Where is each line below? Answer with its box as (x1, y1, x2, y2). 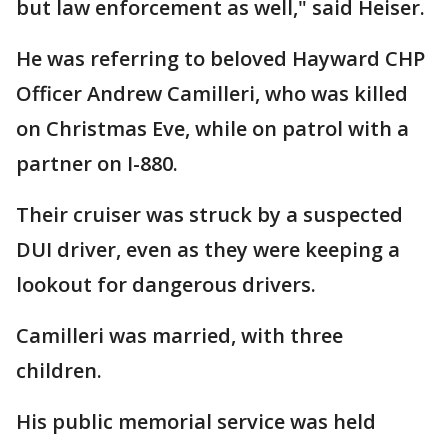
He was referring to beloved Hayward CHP (16, 45, 425, 72)
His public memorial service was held (16, 408, 376, 435)
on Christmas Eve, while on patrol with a (16, 115, 409, 142)
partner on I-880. (16, 150, 178, 177)
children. (16, 357, 107, 384)
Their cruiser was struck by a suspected (16, 201, 403, 228)
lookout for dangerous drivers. (16, 271, 321, 298)
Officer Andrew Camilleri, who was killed (16, 80, 408, 107)
